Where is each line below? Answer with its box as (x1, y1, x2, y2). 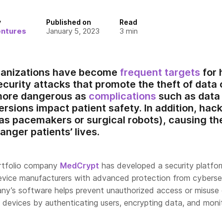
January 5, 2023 (46, 26, 100, 36)
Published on (46, 18, 91, 26)
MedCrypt (60, 161, 99, 170)
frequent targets (120, 66, 200, 78)
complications (89, 90, 156, 102)
